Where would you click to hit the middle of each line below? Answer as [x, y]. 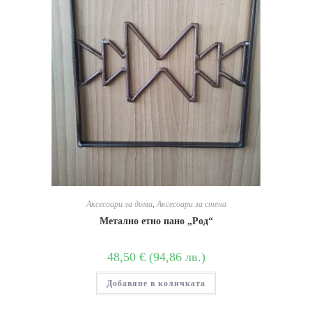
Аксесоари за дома [119, 204]
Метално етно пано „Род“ [156, 221]
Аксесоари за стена [191, 204]
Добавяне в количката [156, 283]
